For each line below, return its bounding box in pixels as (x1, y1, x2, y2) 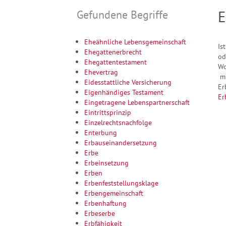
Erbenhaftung (84, 198, 127, 208)
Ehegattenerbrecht (84, 46, 142, 56)
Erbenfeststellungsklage (84, 178, 158, 188)
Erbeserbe (84, 208, 115, 218)
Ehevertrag (84, 67, 118, 77)
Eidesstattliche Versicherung (84, 77, 172, 87)
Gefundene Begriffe (77, 8, 168, 22)
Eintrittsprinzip (84, 107, 131, 117)
